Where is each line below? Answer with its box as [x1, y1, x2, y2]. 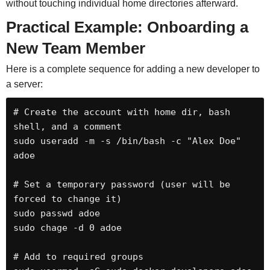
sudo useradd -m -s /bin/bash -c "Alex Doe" [13, 135, 241, 146]
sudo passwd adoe [13, 207, 100, 219]
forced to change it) [13, 193, 122, 204]
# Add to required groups [13, 251, 143, 262]
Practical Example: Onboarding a [5, 19, 248, 36]
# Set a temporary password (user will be [13, 178, 230, 190]
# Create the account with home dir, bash [13, 106, 230, 118]
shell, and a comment [13, 121, 122, 132]
